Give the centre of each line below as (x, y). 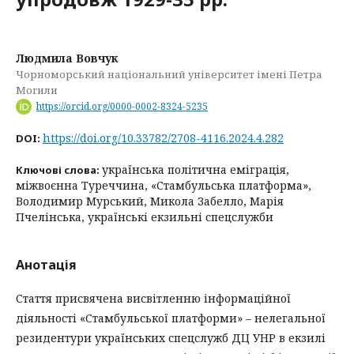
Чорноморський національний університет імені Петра (169, 74)
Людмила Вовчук (67, 58)
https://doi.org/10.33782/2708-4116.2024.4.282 (163, 137)
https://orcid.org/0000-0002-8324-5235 (122, 106)
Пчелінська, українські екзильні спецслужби (145, 217)
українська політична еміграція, (196, 169)
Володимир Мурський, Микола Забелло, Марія (150, 201)
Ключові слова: (59, 169)
